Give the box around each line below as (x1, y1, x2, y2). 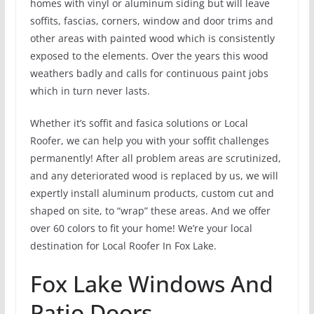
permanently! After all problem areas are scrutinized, (29, 151, 281, 165)
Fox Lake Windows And (29, 268, 273, 299)
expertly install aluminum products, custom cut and (29, 186, 274, 200)
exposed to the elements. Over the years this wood (29, 48, 268, 62)
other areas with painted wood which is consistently (29, 31, 275, 45)
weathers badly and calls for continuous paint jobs (29, 66, 268, 80)
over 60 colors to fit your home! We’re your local (29, 221, 252, 235)
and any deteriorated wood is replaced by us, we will (29, 168, 278, 182)
